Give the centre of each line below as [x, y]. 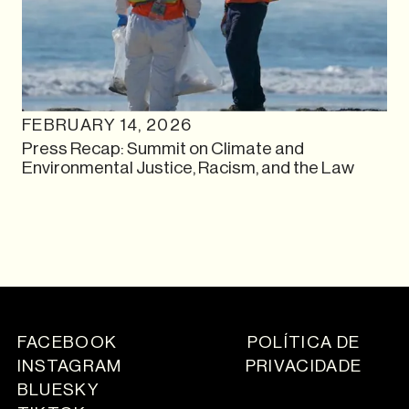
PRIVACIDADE [304, 366]
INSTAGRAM [69, 366]
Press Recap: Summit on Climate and [163, 148]
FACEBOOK [67, 342]
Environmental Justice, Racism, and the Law [188, 167]
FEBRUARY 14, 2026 [107, 125]
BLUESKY [58, 389]
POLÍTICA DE [304, 342]
